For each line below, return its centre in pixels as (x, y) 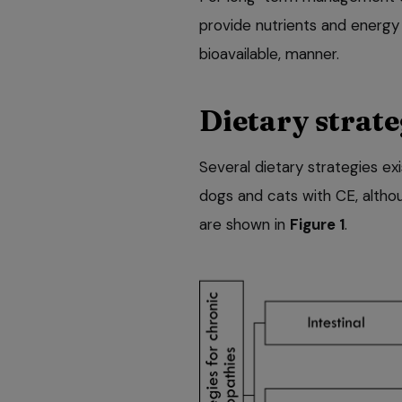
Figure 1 (317, 224)
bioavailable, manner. (269, 53)
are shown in (245, 224)
